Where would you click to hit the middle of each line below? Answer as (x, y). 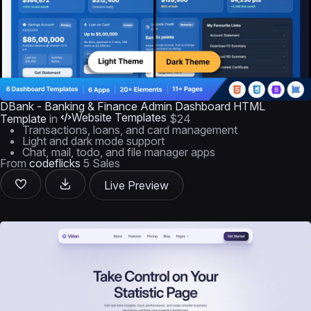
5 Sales (102, 163)
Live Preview (136, 185)
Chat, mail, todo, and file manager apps (119, 152)
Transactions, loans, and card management (130, 130)
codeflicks (55, 163)
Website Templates (119, 117)
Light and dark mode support (93, 141)
